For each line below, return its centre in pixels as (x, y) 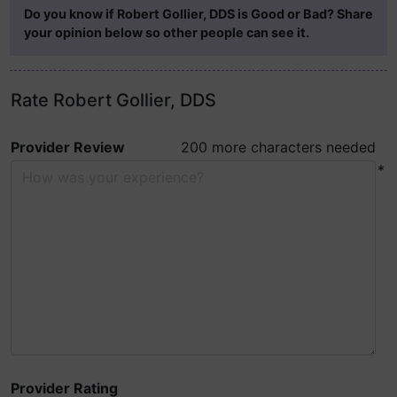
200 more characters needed (278, 147)
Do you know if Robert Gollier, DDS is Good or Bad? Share (198, 14)
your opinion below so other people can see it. (167, 32)
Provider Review (68, 147)
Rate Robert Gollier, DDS (113, 100)
